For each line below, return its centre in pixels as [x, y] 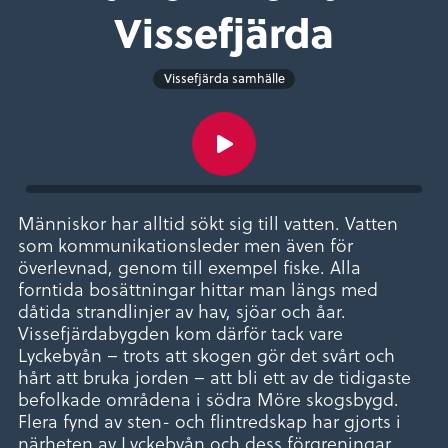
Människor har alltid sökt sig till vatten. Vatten [208, 223]
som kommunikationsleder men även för [185, 245]
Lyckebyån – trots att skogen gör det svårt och [206, 355]
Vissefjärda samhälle [224, 78]
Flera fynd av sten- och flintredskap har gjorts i [209, 421]
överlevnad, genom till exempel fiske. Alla [189, 267]
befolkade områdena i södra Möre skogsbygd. [208, 399]
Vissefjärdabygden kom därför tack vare [180, 333]
